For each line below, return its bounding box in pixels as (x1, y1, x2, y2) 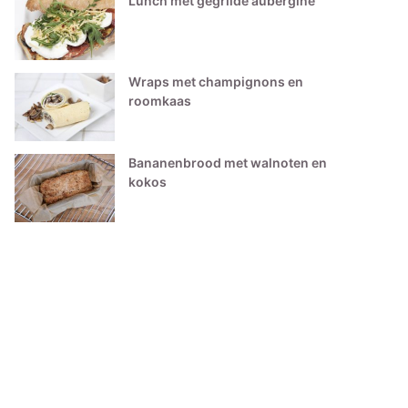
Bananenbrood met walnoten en (128, 155, 328, 170)
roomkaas (128, 93, 192, 108)
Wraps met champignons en (128, 74, 304, 89)
